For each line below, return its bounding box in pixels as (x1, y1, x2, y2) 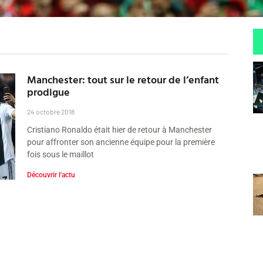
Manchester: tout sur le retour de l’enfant (27, 72, 220, 88)
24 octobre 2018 (27, 107, 75, 116)
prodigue (27, 84, 70, 100)
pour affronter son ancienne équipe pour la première (27, 137, 215, 147)
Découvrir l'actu (27, 171, 76, 180)
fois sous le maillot (27, 150, 95, 160)
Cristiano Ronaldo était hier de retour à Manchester (27, 125, 213, 135)
